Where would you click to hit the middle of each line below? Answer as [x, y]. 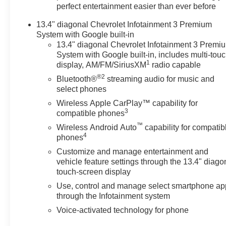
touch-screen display [94, 172]
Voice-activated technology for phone [123, 210]
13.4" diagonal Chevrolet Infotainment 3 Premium [124, 24]
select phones [82, 89]
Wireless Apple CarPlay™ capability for [127, 103]
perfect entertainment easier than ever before [136, 6]
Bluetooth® [77, 79]
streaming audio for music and [160, 79]
